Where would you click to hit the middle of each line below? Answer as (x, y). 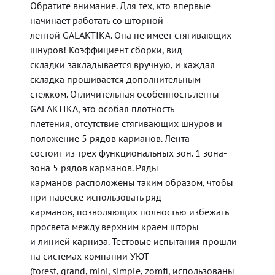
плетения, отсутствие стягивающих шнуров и (126, 123)
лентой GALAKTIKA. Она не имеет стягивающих (131, 35)
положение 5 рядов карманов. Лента (110, 138)
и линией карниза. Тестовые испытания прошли (134, 241)
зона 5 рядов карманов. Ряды (94, 167)
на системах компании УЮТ (90, 256)
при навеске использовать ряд (96, 197)
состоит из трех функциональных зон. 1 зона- (128, 153)
